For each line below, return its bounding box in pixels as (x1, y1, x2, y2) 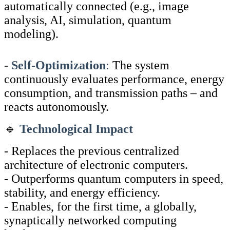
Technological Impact (20, 122, 133, 136)
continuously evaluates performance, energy (4, 72, 224, 86)
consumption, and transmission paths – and (4, 86, 218, 100)
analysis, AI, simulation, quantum (4, 13, 171, 27)
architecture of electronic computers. (4, 158, 188, 171)
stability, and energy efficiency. (4, 185, 160, 199)
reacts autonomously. (4, 100, 109, 113)
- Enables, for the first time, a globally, (4, 199, 197, 213)
